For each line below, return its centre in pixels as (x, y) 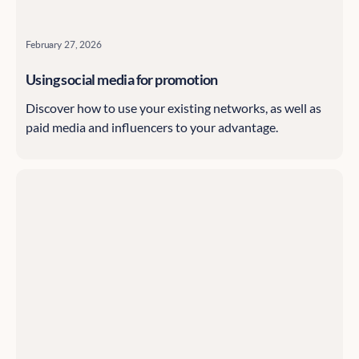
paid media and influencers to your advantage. (152, 127)
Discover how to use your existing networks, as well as (173, 108)
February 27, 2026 (64, 44)
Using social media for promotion (122, 80)
